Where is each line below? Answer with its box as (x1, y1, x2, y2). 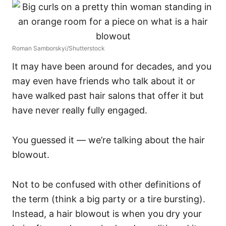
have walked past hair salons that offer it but (12, 90, 204, 101)
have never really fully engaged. (12, 105, 147, 116)
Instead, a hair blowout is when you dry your (12, 208, 202, 219)
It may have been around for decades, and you (12, 61, 211, 72)
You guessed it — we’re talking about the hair (12, 135, 205, 145)
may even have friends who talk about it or (12, 76, 195, 86)
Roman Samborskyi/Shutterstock (12, 44, 105, 52)
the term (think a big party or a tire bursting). (12, 194, 205, 204)
